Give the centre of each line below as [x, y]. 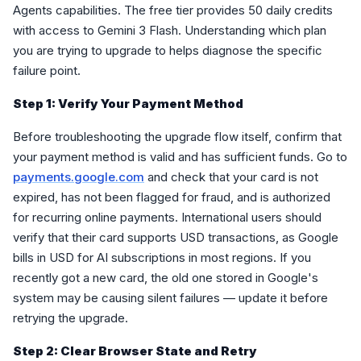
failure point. [47, 71]
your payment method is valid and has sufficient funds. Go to [180, 157]
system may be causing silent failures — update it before [170, 298]
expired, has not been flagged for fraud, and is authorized [172, 197]
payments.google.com [79, 177]
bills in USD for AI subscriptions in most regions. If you [162, 257]
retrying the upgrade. [71, 318]
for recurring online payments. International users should [167, 217]
